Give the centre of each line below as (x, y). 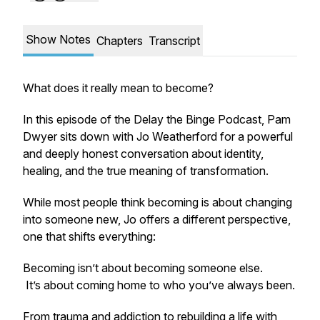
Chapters (120, 41)
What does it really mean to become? (118, 88)
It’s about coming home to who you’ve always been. (159, 285)
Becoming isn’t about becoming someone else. (143, 268)
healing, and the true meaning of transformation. (146, 171)
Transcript (174, 41)
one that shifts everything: (89, 236)
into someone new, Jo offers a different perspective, (157, 219)
